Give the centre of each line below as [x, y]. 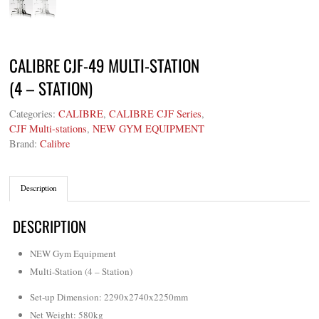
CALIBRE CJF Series [156, 114]
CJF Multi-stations [48, 129]
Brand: [25, 144]
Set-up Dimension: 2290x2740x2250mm [109, 297]
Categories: [34, 114]
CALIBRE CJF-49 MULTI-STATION [105, 66]
